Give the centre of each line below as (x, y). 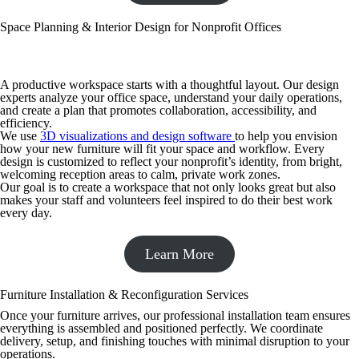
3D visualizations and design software (137, 136)
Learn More (179, 254)
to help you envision (286, 136)
